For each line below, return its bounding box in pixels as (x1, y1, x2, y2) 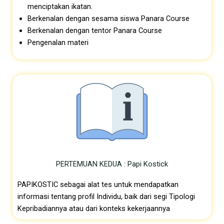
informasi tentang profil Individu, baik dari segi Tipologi (17, 191, 195, 201)
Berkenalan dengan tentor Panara (27, 26, 138, 35)
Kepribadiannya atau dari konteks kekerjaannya (17, 203, 170, 213)
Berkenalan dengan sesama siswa (27, 14, 141, 23)
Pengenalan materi (27, 38, 88, 47)
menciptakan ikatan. (27, 2, 92, 11)
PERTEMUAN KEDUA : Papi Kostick (56, 159, 168, 168)
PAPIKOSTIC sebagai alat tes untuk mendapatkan (17, 179, 178, 189)
